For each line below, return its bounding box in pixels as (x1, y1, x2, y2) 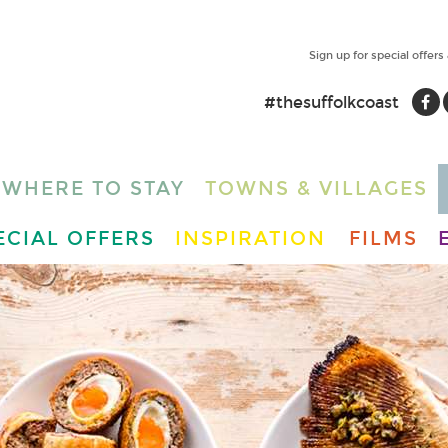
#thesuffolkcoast (263, 93, 399, 112)
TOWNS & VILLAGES (204, 177, 428, 201)
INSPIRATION (174, 227, 326, 251)
